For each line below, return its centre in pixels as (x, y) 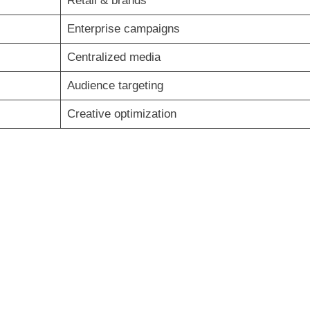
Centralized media (113, 57)
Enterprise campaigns (123, 28)
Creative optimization (121, 113)
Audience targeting (115, 85)
